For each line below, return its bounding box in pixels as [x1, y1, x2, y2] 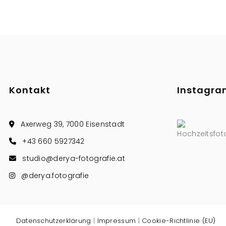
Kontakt [9, 83, 50, 96]
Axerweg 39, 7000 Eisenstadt [21, 119, 125, 129]
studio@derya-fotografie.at [22, 153, 126, 163]
